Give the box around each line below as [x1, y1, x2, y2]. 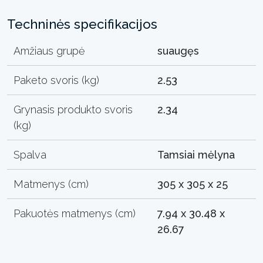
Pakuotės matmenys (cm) [14, 207, 136, 220]
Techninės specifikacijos [7, 16, 157, 32]
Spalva [14, 148, 47, 161]
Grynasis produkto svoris [14, 103, 133, 116]
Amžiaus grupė [14, 44, 86, 57]
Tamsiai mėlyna [157, 148, 235, 161]
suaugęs [157, 44, 200, 57]
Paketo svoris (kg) [14, 73, 100, 86]
